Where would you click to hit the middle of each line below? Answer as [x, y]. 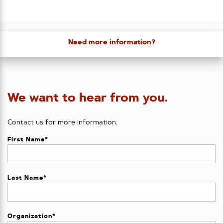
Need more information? [111, 43]
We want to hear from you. [88, 98]
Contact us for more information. [62, 123]
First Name [26, 140]
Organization [30, 216]
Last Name [26, 178]
